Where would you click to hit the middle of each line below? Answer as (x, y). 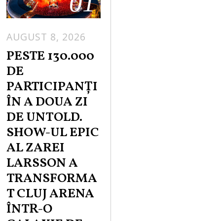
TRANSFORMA (52, 179)
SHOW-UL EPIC (53, 133)
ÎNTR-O (30, 209)
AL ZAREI (36, 148)
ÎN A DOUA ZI (47, 102)
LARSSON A (42, 163)
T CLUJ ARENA (51, 194)
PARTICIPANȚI (52, 87)
